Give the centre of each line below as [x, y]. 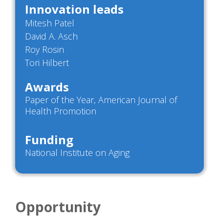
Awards [47, 87]
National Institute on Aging [77, 153]
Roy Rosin [44, 50]
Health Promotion [61, 111]
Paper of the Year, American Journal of [101, 100]
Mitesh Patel [50, 23]
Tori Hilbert [47, 63]
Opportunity [58, 207]
